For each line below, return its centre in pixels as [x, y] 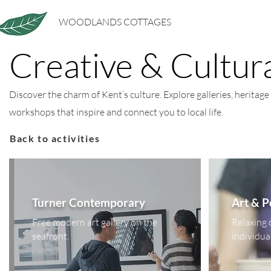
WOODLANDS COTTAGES [115, 22]
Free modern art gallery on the [95, 222]
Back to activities [55, 138]
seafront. [51, 236]
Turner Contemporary [89, 202]
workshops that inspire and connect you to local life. [116, 112]
